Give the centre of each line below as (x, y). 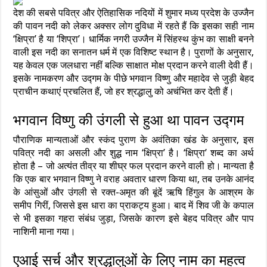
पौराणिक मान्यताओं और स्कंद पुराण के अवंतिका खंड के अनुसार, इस (133, 140)
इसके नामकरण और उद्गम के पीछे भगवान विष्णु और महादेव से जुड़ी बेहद (133, 79)
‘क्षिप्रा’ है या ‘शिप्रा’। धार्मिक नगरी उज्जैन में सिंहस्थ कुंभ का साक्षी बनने (133, 39)
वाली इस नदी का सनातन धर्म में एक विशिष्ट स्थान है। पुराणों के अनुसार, (133, 52)
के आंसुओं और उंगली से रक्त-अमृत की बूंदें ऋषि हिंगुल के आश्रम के (133, 193)
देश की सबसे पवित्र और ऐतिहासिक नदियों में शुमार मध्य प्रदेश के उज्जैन (133, 13)
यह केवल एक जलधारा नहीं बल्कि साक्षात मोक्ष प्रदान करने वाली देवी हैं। (133, 66)
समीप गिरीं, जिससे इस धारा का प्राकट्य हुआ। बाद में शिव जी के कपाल (133, 206)
